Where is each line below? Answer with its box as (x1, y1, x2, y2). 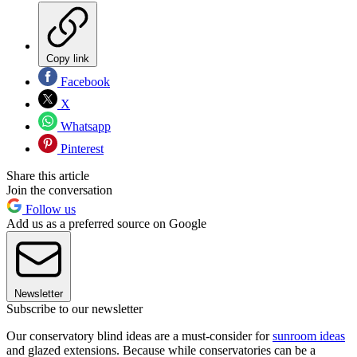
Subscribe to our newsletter (6, 302, 143, 316)
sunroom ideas (273, 329, 345, 343)
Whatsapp (57, 120, 111, 134)
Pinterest (57, 142, 104, 156)
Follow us (22, 202, 76, 217)
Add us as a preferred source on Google (6, 217, 206, 231)
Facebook (57, 75, 110, 89)
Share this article (6, 169, 89, 183)
